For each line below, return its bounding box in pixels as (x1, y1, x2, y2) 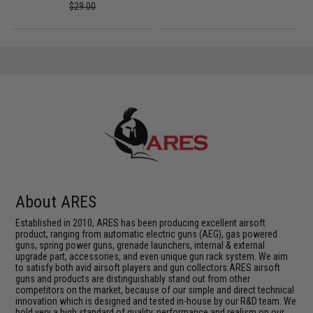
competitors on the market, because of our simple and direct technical (15, 284, 295, 296)
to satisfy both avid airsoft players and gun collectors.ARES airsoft (15, 261, 281, 273)
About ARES (15, 191, 97, 212)
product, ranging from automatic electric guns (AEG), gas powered (15, 228, 278, 240)
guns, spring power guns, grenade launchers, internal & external (15, 239, 265, 251)
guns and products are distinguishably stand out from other (15, 272, 251, 284)
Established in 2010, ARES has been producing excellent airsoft (15, 217, 266, 228)
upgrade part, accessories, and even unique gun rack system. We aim (15, 250, 289, 262)
